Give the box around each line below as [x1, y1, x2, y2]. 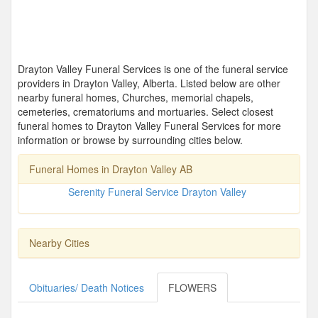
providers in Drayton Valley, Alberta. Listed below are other [18, 75, 280, 90]
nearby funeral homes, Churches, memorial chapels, [18, 89, 253, 104]
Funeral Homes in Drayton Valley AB [29, 161, 192, 176]
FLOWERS [168, 280, 216, 295]
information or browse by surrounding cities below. [18, 132, 243, 147]
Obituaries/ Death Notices [29, 280, 144, 295]
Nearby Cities [29, 235, 89, 250]
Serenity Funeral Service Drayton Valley [68, 184, 246, 199]
